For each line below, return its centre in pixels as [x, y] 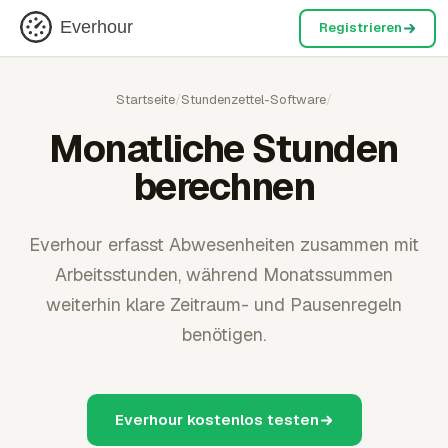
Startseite [145, 99]
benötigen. [224, 334]
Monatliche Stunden [224, 148]
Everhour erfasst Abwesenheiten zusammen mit [224, 244]
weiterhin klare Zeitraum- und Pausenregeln [224, 304]
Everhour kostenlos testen [216, 419]
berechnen [224, 186]
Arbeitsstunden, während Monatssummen [224, 274]
